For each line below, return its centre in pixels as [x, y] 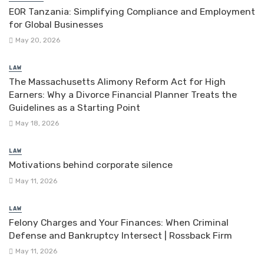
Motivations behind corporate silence [91, 165]
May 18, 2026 [37, 123]
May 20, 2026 [37, 40]
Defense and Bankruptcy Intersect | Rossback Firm [121, 235]
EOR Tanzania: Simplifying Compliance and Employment [132, 11]
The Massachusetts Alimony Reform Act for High [117, 82]
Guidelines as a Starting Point [75, 108]
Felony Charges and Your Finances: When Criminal [119, 222]
